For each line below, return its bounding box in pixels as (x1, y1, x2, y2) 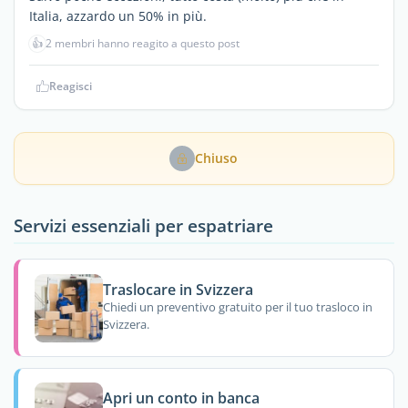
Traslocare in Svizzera (102, 279, 253, 300)
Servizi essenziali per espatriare (14, 213, 273, 238)
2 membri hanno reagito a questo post (46, 36, 240, 51)
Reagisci (49, 78, 92, 94)
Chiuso (195, 149, 239, 167)
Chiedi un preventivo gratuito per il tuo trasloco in (102, 299, 372, 316)
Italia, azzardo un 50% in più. (29, 7, 207, 25)
